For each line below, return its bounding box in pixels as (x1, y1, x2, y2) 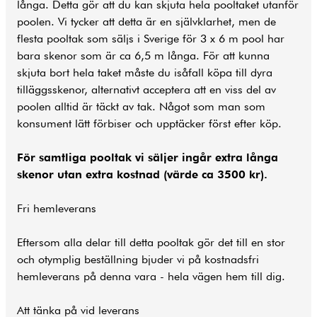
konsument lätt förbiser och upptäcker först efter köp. (17, 117, 282, 131)
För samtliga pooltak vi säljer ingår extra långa (17, 151, 278, 165)
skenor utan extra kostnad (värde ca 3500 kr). (17, 168, 267, 182)
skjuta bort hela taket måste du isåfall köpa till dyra (17, 66, 272, 80)
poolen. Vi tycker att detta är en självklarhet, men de (17, 15, 276, 29)
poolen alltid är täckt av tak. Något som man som (17, 100, 265, 114)
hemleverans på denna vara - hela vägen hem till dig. (17, 270, 285, 284)
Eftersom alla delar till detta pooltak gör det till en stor (17, 236, 285, 250)
